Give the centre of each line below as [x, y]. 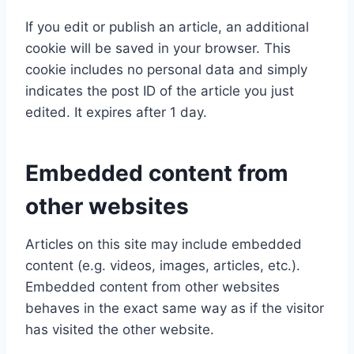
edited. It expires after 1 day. [116, 112]
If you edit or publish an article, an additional [167, 27]
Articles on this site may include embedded [164, 244]
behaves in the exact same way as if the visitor [175, 308]
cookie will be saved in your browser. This [158, 48]
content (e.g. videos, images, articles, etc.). [163, 265]
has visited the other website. [120, 330]
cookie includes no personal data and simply [166, 70]
